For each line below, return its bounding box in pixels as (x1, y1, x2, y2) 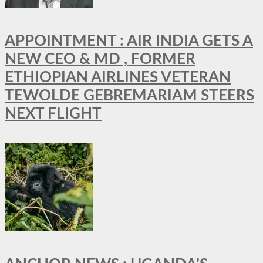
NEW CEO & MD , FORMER (5, 51, 195, 67)
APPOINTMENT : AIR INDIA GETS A (5, 33, 253, 49)
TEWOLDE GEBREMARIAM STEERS (5, 87, 254, 103)
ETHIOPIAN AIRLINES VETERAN (5, 69, 231, 85)
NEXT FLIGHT (5, 106, 102, 122)
